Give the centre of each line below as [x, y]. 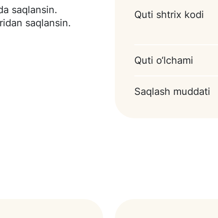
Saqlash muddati [172, 91]
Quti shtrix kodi [169, 15]
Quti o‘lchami [164, 60]
